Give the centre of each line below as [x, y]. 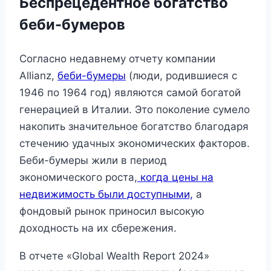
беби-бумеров [72, 25]
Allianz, [38, 76]
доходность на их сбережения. [98, 228]
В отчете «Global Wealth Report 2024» [114, 256]
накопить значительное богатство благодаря [134, 127]
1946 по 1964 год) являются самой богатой [130, 93]
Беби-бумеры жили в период [93, 161]
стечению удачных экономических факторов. [135, 144]
